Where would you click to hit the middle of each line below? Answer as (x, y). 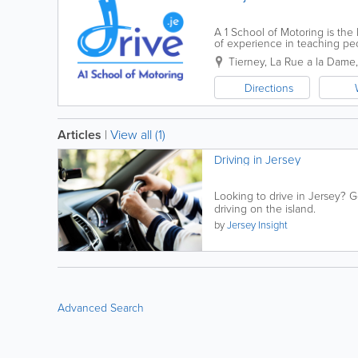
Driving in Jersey (257, 159)
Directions (269, 88)
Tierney (247, 61)
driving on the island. (265, 208)
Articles (80, 135)
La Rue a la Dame (313, 61)
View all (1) (138, 134)
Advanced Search (101, 307)
